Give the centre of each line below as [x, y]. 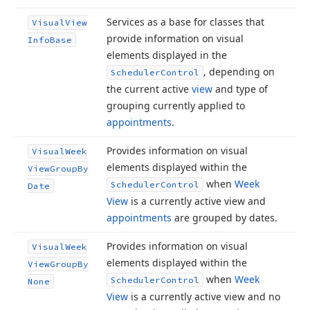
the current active [149, 89]
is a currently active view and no [204, 297]
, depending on [239, 72]
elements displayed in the [167, 55]
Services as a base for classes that [185, 22]
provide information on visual [175, 38]
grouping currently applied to [176, 106]
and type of [240, 89]
